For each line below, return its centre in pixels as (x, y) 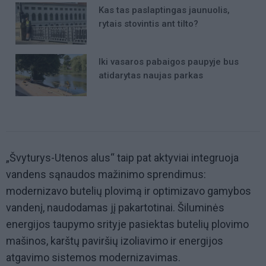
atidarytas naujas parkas (151, 75)
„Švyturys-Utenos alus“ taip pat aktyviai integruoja (122, 158)
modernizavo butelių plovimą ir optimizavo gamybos (129, 191)
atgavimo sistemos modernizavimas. (93, 258)
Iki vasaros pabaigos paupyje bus (169, 61)
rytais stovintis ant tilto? (148, 23)
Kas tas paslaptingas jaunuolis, (164, 10)
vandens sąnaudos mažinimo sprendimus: (106, 175)
